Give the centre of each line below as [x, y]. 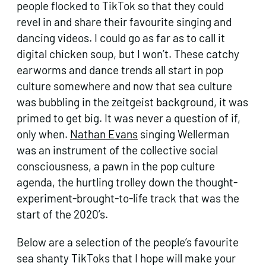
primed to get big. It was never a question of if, [129, 118]
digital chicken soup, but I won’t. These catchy [128, 54]
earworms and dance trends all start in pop [120, 70]
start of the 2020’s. [64, 214]
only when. [43, 134]
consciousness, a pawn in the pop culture [116, 166]
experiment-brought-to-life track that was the [128, 198]
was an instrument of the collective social [117, 150]
